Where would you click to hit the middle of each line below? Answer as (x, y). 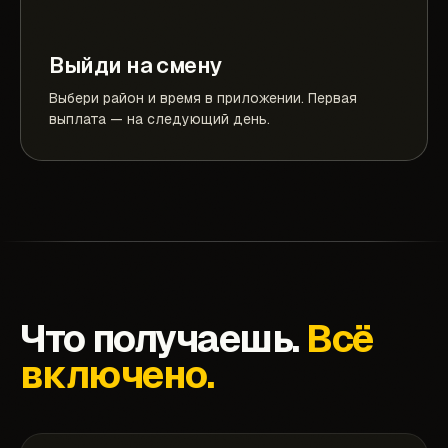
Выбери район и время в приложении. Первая (203, 98)
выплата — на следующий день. (159, 119)
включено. (117, 375)
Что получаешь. (163, 339)
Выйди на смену (136, 65)
